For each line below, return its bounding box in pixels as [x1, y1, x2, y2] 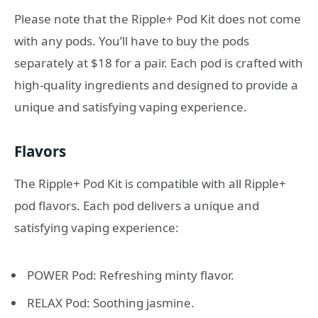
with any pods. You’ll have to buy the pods [14, 33, 249, 50]
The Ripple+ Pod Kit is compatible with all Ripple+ [14, 175, 286, 192]
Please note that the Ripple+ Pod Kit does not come [14, 11, 301, 28]
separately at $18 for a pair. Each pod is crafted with [14, 55, 303, 72]
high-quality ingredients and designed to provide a [14, 77, 298, 94]
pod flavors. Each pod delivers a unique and [14, 197, 259, 214]
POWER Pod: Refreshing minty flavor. [27, 267, 234, 284]
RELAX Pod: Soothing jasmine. [27, 294, 194, 311]
